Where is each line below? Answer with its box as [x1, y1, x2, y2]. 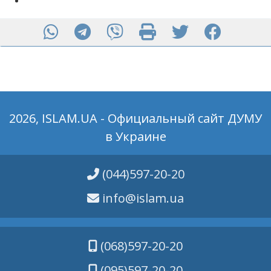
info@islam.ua [102, 190, 184, 206]
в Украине [105, 128, 166, 145]
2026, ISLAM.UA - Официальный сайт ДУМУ [9, 110, 262, 126]
